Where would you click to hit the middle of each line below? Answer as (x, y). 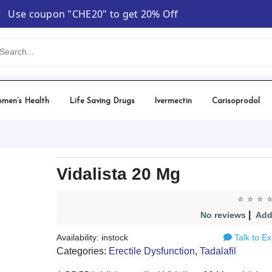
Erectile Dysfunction (151, 251)
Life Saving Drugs (102, 101)
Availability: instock (92, 237)
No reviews (223, 215)
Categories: (82, 251)
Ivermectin (173, 101)
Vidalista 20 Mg (118, 174)
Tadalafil (218, 251)
